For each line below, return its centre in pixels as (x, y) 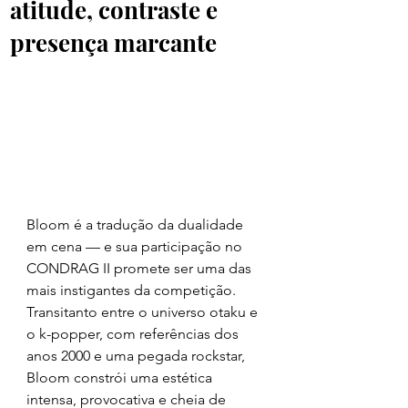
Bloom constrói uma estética (121, 377)
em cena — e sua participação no (136, 246)
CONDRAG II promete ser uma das (141, 268)
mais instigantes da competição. (133, 290)
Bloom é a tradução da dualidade (137, 224)
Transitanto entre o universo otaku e (144, 311)
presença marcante (113, 43)
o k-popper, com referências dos (134, 333)
